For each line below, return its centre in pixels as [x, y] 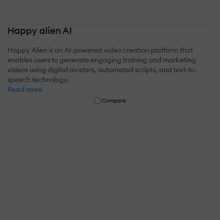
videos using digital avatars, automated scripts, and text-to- [102, 69]
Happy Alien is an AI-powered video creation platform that [100, 50]
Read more [25, 89]
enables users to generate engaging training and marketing [102, 60]
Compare [114, 100]
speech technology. [38, 79]
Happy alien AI [40, 30]
